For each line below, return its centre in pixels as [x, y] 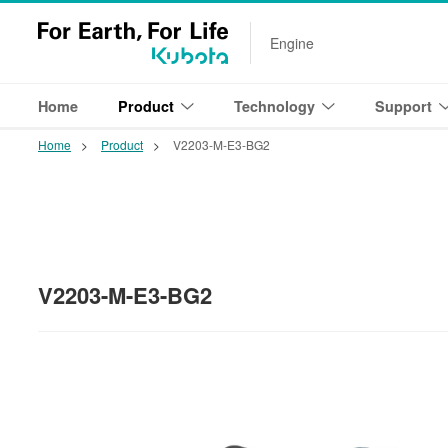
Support [403, 106]
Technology [274, 106]
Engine [292, 43]
